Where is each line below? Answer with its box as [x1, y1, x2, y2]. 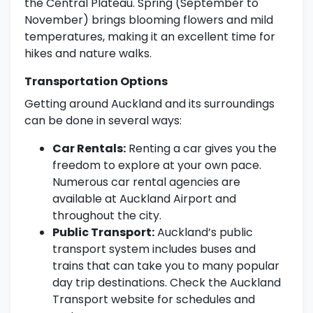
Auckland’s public [154, 224, 253, 241]
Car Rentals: [52, 140, 126, 157]
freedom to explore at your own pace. [52, 157, 261, 174]
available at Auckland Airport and [52, 191, 236, 208]
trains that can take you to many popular [52, 258, 279, 275]
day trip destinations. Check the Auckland [52, 275, 281, 291]
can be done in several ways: [24, 112, 182, 129]
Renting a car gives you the [126, 140, 277, 157]
